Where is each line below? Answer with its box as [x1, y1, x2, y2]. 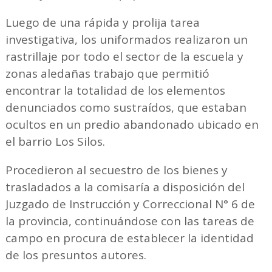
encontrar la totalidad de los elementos [5, 82, 225, 98]
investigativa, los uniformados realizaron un [5, 31, 248, 47]
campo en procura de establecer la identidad [5, 229, 254, 246]
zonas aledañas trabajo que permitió [5, 65, 209, 81]
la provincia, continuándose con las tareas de [5, 212, 254, 229]
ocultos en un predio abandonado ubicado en [5, 116, 259, 132]
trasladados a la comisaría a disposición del [5, 178, 245, 195]
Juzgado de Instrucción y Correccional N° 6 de [5, 195, 255, 212]
